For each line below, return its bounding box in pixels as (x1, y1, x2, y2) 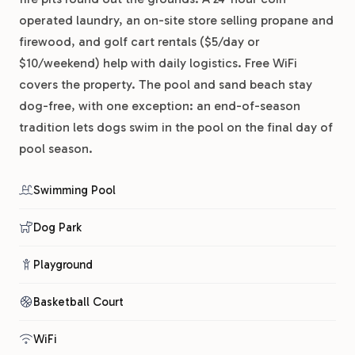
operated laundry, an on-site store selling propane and (19, 13, 334, 28)
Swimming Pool (33, 183, 116, 197)
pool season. (19, 141, 93, 156)
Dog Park (33, 220, 82, 235)
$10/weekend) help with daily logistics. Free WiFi (19, 55, 297, 71)
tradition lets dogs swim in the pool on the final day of (19, 120, 333, 135)
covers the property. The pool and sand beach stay (19, 77, 312, 92)
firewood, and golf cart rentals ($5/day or (19, 34, 260, 49)
